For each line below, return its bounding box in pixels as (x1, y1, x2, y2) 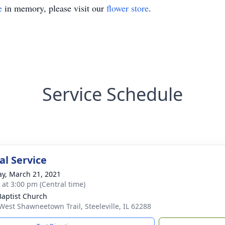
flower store (106, 2, 149, 14)
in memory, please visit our (2, 2, 106, 14)
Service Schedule (42, 82, 183, 106)
